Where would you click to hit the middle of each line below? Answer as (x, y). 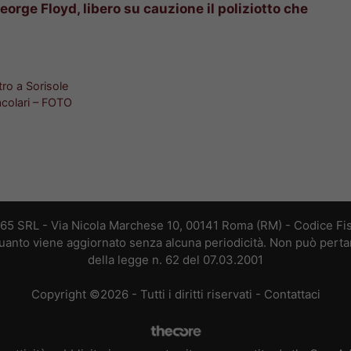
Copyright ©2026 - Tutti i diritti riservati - (147, 295)
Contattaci (292, 295)
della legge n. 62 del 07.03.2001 (175, 259)
